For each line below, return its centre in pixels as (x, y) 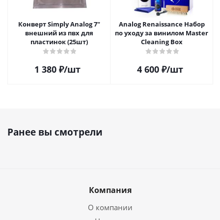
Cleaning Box (162, 42)
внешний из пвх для (59, 33)
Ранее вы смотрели (55, 132)
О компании (110, 207)
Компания (110, 190)
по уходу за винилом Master (162, 33)
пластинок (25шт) (59, 42)
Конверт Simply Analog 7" (59, 24)
